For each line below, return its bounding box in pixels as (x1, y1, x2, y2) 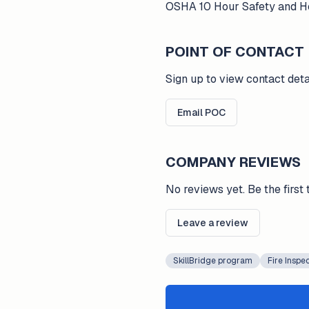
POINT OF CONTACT (166, 43, 304, 61)
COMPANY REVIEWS (166, 153, 301, 171)
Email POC (177, 106, 226, 119)
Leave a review (177, 217, 248, 229)
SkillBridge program (173, 255, 252, 266)
